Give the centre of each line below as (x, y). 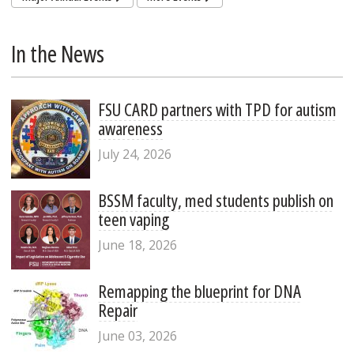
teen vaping (134, 218)
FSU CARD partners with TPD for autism (217, 109)
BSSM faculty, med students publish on (216, 200)
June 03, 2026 (137, 335)
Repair (118, 309)
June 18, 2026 (137, 245)
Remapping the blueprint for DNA (200, 290)
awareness (130, 128)
